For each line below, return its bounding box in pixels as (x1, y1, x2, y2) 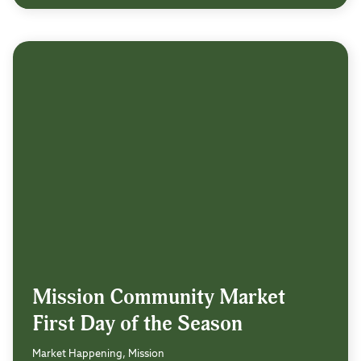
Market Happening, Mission (32, 348, 164, 359)
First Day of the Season (32, 310, 243, 337)
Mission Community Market (32, 284, 285, 310)
